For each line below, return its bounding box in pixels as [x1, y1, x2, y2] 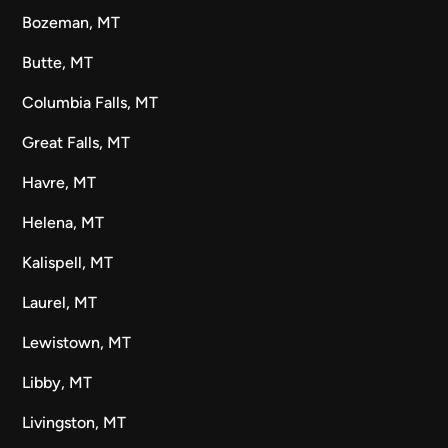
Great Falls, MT [22, 133, 131, 152]
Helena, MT [22, 213, 105, 232]
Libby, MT [22, 373, 93, 392]
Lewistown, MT [22, 333, 132, 352]
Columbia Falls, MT [22, 93, 159, 112]
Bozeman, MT [22, 13, 121, 32]
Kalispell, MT [22, 253, 114, 272]
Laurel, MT [22, 293, 98, 312]
